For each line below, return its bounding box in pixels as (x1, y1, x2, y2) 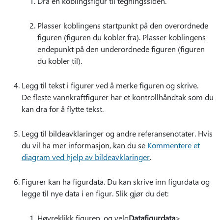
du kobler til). (37, 55, 82, 66)
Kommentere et (147, 140, 200, 151)
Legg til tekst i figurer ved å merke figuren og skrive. (22, 80, 198, 91)
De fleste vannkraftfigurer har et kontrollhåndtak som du (22, 92, 214, 103)
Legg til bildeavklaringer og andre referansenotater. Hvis (22, 128, 213, 139)
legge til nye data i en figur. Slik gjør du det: (22, 188, 168, 199)
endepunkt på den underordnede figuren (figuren (37, 44, 205, 55)
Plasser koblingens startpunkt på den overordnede (37, 20, 208, 31)
